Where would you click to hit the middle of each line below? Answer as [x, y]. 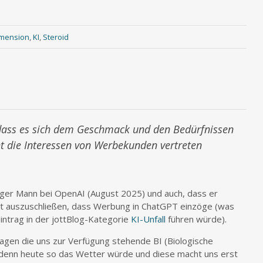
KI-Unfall [148, 219]
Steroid [55, 37]
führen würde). [196, 219]
